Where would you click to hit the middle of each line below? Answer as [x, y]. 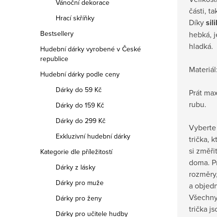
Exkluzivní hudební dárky [93, 136]
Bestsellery [57, 33]
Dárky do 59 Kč [79, 90]
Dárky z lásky [76, 167]
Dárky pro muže [80, 183]
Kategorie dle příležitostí [76, 152]
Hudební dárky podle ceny [80, 74]
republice [54, 59]
